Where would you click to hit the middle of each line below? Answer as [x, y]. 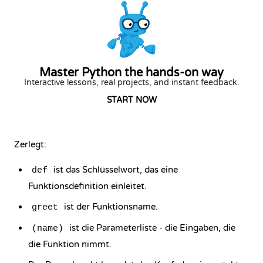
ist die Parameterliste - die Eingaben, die [151, 228]
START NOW [131, 100]
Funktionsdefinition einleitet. [87, 186]
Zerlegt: [30, 144]
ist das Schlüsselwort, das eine [114, 170]
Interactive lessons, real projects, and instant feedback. [131, 82]
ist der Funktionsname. [110, 207]
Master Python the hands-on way [131, 73]
